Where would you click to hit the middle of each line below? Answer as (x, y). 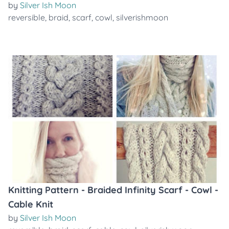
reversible (27, 17)
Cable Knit (31, 204)
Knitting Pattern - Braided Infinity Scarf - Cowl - (113, 190)
